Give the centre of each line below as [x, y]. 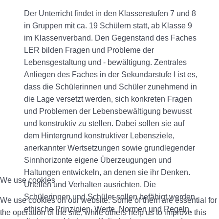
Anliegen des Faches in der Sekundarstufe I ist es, [111, 75]
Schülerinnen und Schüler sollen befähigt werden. [110, 197]
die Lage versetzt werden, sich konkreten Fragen [108, 99]
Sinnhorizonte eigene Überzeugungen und [98, 160]
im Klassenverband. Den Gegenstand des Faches [110, 38]
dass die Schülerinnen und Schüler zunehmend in [110, 87]
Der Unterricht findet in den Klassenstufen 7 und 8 [110, 14]
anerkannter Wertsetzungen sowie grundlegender [109, 148]
